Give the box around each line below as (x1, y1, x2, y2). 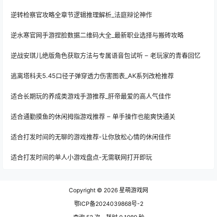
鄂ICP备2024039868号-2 (74, 200, 143, 208)
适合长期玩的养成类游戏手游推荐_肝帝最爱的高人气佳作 (11, 92, 171, 100)
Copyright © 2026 (69, 186, 118, 194)
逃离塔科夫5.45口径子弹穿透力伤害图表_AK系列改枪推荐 (11, 72, 174, 80)
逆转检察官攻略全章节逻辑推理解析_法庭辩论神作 (11, 11, 152, 19)
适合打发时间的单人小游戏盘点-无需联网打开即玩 (11, 153, 152, 161)
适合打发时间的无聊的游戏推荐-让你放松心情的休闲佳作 (11, 133, 171, 141)
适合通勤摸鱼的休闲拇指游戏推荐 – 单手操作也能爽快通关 (11, 112, 175, 121)
